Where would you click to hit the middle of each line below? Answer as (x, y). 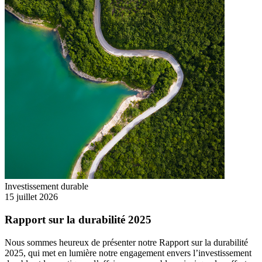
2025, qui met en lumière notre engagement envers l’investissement (128, 253)
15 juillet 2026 (31, 197)
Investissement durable (46, 187)
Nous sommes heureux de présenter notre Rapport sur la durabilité (126, 242)
